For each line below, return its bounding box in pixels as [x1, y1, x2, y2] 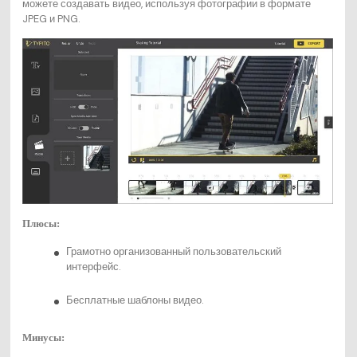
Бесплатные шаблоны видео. [65, 293, 203, 308]
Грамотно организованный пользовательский [65, 245, 281, 259]
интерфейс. [65, 260, 120, 274]
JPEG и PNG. [22, 12, 80, 26]
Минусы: [22, 332, 65, 344]
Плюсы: [22, 218, 60, 230]
